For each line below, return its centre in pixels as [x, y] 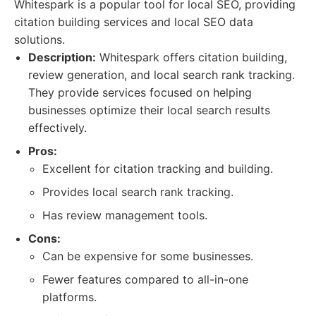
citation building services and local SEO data [134, 22]
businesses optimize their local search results [149, 110]
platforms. [69, 297]
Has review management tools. [125, 215]
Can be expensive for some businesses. [148, 256]
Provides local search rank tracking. [138, 192]
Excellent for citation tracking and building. [158, 169]
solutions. [39, 39]
